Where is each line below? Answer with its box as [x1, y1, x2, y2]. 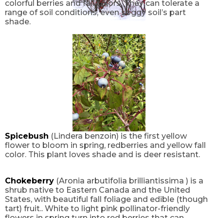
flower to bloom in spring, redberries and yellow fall [5, 140, 206, 150]
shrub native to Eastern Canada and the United [5, 185, 190, 195]
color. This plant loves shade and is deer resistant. [5, 149, 200, 159]
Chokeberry [5, 176, 54, 185]
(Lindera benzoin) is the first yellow [49, 131, 187, 141]
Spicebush [5, 131, 49, 141]
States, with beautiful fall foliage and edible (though [5, 194, 208, 204]
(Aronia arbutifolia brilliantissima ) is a [54, 176, 203, 185]
